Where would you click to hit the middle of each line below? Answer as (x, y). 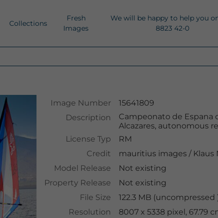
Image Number (81, 103)
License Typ (88, 139)
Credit (99, 154)
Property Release (77, 183)
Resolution (90, 212)
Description (88, 118)
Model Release (82, 168)
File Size (95, 197)
